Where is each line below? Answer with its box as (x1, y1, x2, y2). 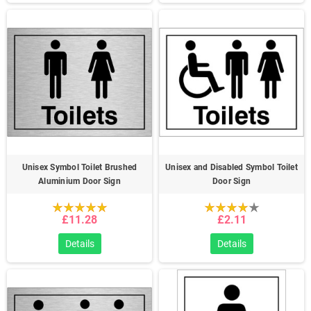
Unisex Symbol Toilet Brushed (22, 162, 137, 172)
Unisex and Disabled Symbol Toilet (165, 162, 298, 172)
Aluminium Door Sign (38, 176, 121, 186)
